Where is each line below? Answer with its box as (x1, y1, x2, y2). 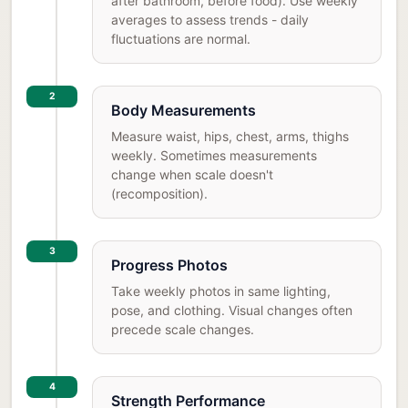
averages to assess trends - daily (111, 12, 309, 28)
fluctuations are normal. (111, 31, 250, 47)
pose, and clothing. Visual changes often (111, 302, 352, 319)
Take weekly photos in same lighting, (111, 283, 331, 300)
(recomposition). (111, 186, 208, 202)
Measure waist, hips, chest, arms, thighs (111, 128, 349, 145)
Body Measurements (111, 101, 256, 120)
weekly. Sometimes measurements (111, 148, 317, 164)
